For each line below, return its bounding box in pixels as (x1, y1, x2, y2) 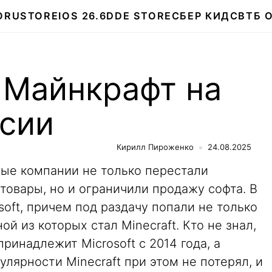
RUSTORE (4, 10, 59, 22)
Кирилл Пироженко (117, 142, 194, 152)
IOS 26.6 (58, 10, 107, 22)
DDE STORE (106, 10, 172, 22)
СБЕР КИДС (171, 10, 239, 22)
